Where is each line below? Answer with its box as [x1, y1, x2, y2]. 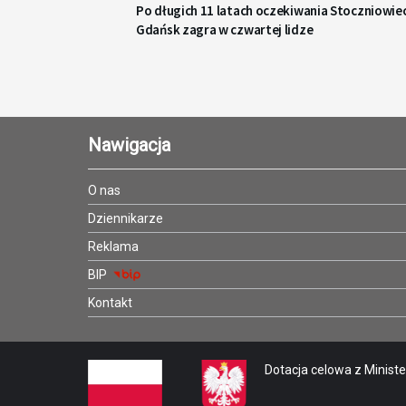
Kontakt [88, 295, 132, 310]
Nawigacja [88, 133, 170, 156]
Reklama [88, 238, 139, 254]
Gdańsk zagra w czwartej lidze [136, 20, 314, 38]
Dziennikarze [88, 210, 163, 226]
